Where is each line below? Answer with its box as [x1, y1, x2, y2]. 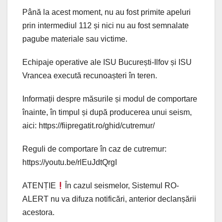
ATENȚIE [22, 181, 56, 190]
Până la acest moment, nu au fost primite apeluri [22, 8, 191, 17]
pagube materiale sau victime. [22, 35, 127, 44]
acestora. [22, 208, 55, 217]
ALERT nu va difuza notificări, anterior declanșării [22, 195, 196, 204]
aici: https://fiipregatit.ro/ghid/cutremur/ [22, 121, 155, 130]
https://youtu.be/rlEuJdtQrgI [22, 158, 117, 167]
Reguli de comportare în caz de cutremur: [22, 145, 166, 154]
